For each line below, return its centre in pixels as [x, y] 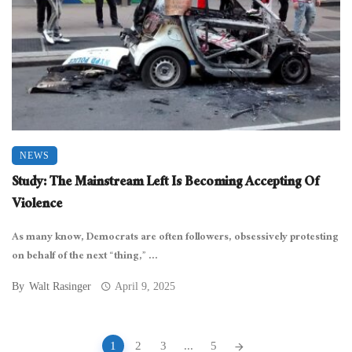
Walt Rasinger [60, 286]
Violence [37, 205]
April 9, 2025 [145, 286]
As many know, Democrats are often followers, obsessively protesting [175, 238]
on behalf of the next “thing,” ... [85, 257]
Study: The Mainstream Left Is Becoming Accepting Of [165, 183]
